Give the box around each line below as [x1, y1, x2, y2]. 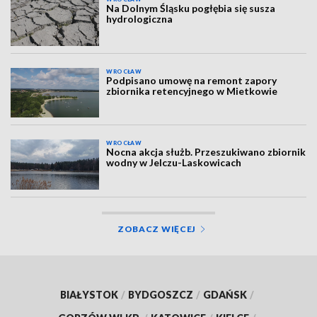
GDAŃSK [203, 288, 247, 301]
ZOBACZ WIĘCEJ [117, 223, 197, 234]
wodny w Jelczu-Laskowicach [106, 156, 242, 169]
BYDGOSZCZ [128, 288, 193, 301]
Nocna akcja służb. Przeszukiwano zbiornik [106, 146, 306, 158]
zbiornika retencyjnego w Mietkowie [106, 84, 278, 97]
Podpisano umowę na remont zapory [106, 74, 277, 86]
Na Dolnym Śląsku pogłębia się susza [106, 2, 276, 15]
